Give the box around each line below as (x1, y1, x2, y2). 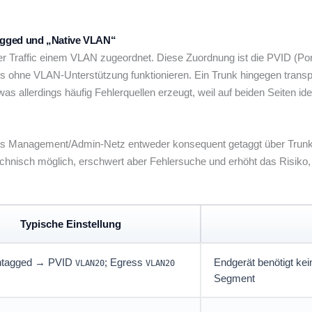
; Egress (104, 256, 146, 269)
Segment (214, 272, 255, 285)
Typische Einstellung (19, 218, 121, 231)
